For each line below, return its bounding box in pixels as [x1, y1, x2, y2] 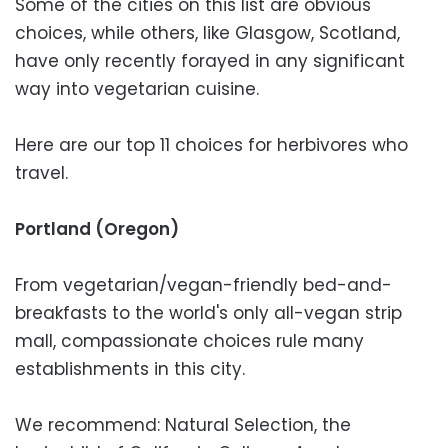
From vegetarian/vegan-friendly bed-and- [15, 272, 392, 297]
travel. [15, 160, 68, 185]
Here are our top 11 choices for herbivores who [15, 132, 408, 157]
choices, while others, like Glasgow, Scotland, [15, 20, 400, 45]
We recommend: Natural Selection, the [15, 412, 351, 437]
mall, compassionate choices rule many [15, 328, 364, 353]
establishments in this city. [15, 356, 245, 381]
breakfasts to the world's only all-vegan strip [15, 300, 402, 325]
